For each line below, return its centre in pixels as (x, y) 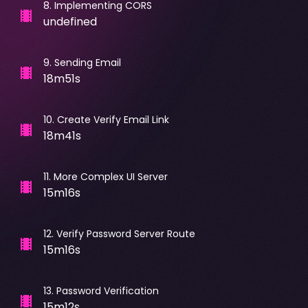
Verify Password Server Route (125, 233)
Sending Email (87, 62)
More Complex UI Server (110, 176)
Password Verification (107, 290)
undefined (70, 21)
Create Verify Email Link (113, 119)
